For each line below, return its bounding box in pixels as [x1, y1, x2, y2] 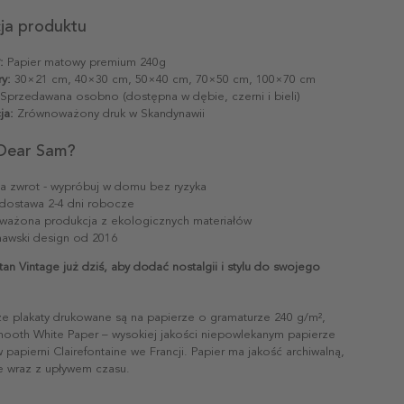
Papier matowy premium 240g [4, 54, 166, 69]
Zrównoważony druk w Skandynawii [14, 106, 205, 121]
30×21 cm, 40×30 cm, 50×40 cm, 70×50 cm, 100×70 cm [11, 71, 316, 87]
